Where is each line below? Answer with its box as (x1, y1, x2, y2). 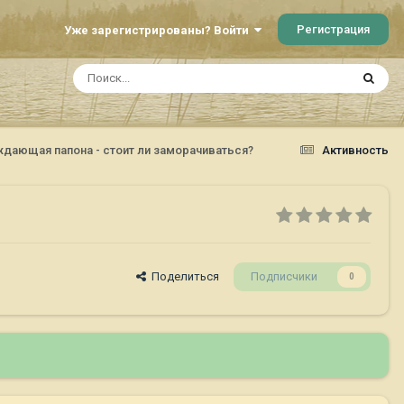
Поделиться (146, 270, 219, 284)
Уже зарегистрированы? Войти (64, 23, 254, 37)
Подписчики (251, 270, 317, 284)
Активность (322, 142, 389, 157)
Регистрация (297, 22, 370, 36)
